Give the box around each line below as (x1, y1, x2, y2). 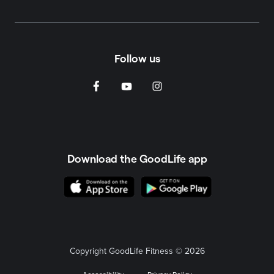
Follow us (114, 51, 160, 65)
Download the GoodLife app (67, 151, 207, 165)
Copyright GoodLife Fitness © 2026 (69, 246, 205, 257)
